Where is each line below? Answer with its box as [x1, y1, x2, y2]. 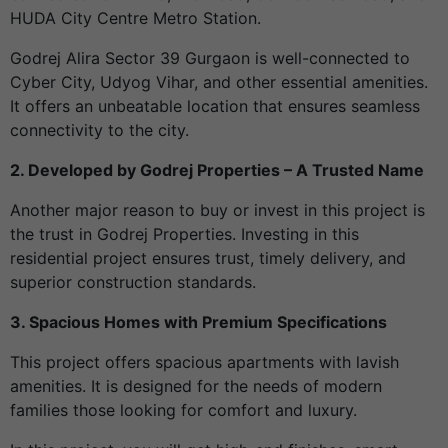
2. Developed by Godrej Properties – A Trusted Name [10, 160, 424, 181]
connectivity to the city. [10, 120, 189, 141]
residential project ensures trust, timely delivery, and [10, 248, 406, 269]
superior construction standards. [10, 272, 256, 293]
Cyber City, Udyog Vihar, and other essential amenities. [10, 72, 428, 93]
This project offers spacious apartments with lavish [10, 352, 399, 373]
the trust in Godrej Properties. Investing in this [10, 224, 359, 245]
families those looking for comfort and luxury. [10, 400, 357, 421]
